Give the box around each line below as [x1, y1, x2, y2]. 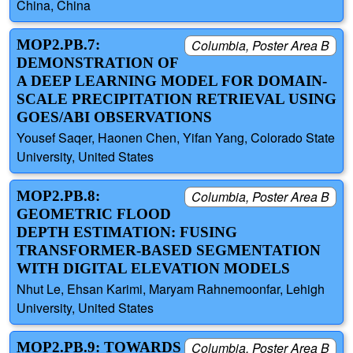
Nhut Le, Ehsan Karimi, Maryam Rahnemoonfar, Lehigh [17, 280, 325, 299]
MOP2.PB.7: [17, 36, 100, 54]
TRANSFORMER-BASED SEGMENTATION [17, 242, 321, 259]
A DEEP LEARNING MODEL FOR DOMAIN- [17, 72, 327, 90]
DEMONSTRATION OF [17, 54, 178, 72]
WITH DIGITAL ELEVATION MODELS [17, 260, 290, 277]
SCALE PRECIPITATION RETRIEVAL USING [17, 91, 336, 108]
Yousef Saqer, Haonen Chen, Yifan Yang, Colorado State [17, 128, 335, 147]
